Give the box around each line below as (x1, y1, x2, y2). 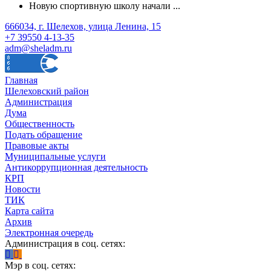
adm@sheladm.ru (5, 42, 72, 53)
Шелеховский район (5, 85, 89, 96)
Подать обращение (5, 129, 82, 140)
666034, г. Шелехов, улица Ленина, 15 (5, 21, 161, 31)
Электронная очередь (5, 227, 93, 238)
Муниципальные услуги (5, 151, 106, 162)
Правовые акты (5, 140, 69, 151)
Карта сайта (5, 205, 54, 216)
